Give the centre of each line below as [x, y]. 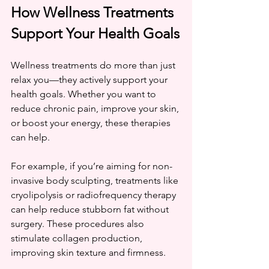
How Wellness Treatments [94, 12]
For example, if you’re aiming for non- [92, 166]
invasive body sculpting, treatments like [96, 180]
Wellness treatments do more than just [94, 65]
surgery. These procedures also [79, 223]
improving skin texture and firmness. [88, 252]
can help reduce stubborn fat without [91, 209]
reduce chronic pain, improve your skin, [96, 108]
